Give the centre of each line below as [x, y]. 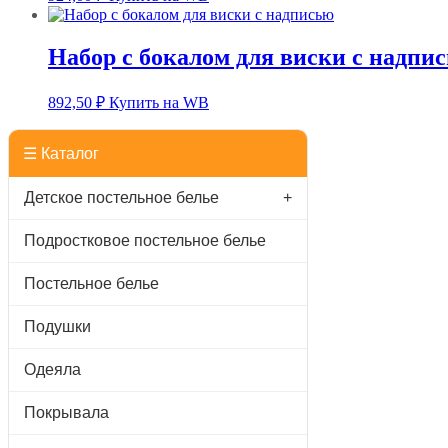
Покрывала [66, 412]
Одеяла [52, 369]
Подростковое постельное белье [145, 240]
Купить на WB [159, 102]
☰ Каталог [61, 153]
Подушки [57, 326]
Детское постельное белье [121, 197]
